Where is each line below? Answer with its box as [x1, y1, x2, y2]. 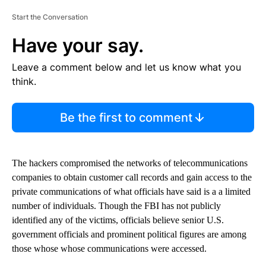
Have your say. [12, 34, 144, 58]
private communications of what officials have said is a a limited [12, 186, 251, 197]
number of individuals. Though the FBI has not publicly [12, 201, 221, 211]
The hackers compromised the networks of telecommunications [12, 158, 248, 169]
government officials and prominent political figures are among [12, 229, 246, 240]
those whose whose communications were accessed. [12, 243, 207, 254]
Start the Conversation [12, 12, 88, 22]
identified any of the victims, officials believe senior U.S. [12, 215, 224, 226]
